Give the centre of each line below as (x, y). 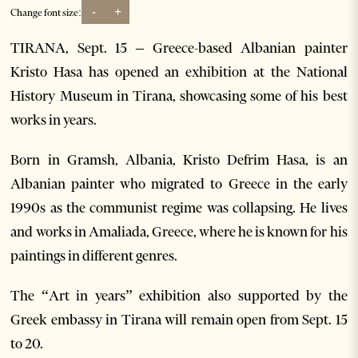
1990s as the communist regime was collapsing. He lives (179, 208)
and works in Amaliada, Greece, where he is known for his (179, 232)
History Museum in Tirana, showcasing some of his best (179, 96)
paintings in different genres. (94, 256)
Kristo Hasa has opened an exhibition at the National (179, 72)
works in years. (54, 120)
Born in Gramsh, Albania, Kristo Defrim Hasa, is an (179, 160)
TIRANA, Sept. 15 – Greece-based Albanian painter (179, 48)
